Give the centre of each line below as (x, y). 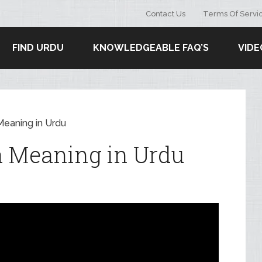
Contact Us (166, 14)
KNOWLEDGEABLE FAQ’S (151, 48)
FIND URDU (38, 48)
